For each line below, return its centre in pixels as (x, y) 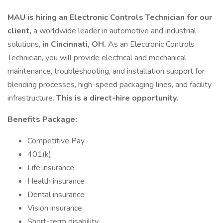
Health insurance (56, 181)
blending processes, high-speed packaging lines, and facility (110, 85)
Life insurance (51, 168)
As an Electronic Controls (151, 44)
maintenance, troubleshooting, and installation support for (106, 71)
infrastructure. (32, 98)
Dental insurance (56, 195)
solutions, (25, 44)
